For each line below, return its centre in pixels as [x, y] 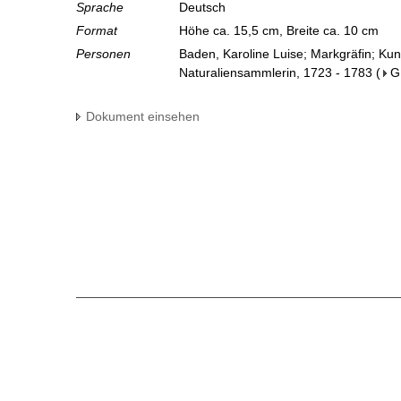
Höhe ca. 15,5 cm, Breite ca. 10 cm [281, 31]
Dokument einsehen [143, 117]
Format [97, 31]
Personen [103, 54]
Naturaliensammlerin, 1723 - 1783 [276, 73]
